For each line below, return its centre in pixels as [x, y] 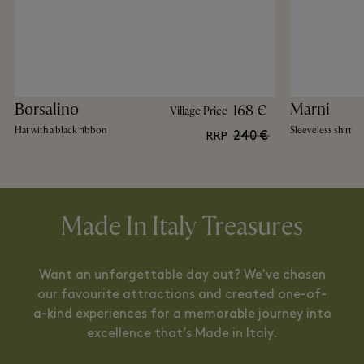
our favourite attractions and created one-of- [182, 295]
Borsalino [47, 109]
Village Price [199, 110]
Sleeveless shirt [321, 130]
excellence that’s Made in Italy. [182, 334]
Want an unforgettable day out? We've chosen [182, 275]
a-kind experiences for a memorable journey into [182, 314]
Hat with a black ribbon [61, 130]
